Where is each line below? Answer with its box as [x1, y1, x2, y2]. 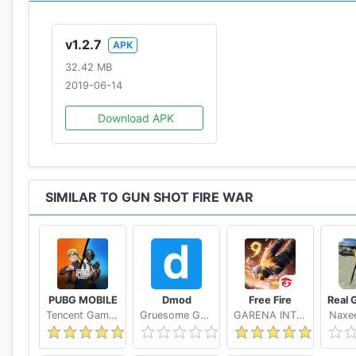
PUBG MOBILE [48, 293, 118, 306]
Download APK [98, 110, 175, 125]
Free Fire [249, 293, 292, 306]
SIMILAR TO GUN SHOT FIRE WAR [45, 188, 253, 205]
